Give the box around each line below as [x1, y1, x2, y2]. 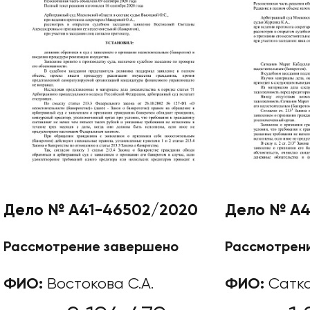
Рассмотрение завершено [3, 240, 179, 255]
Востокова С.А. [43, 276, 154, 292]
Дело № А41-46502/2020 [3, 202, 198, 219]
